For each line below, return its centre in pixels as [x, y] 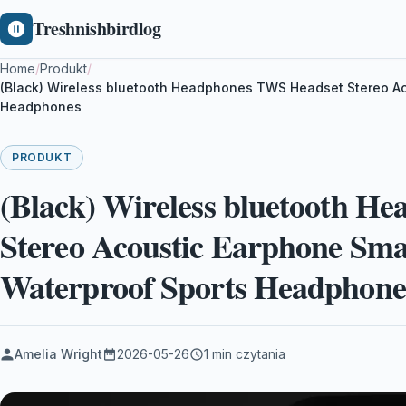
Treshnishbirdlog [97, 29]
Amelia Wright [58, 354]
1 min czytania [245, 354]
